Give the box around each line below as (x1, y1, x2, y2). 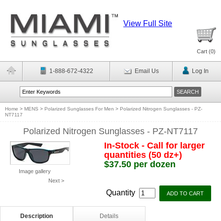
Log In (191, 68, 209, 74)
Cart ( (197, 48, 211, 54)
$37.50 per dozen (104, 159, 176, 169)
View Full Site (123, 19, 172, 28)
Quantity (106, 188, 137, 197)
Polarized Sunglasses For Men (44, 106, 114, 111)
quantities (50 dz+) (104, 150, 182, 160)
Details (100, 213, 119, 220)
